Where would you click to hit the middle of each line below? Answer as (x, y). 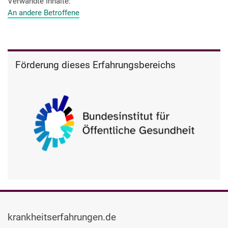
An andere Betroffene (44, 12)
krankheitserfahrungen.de (62, 218)
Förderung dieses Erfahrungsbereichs (95, 65)
